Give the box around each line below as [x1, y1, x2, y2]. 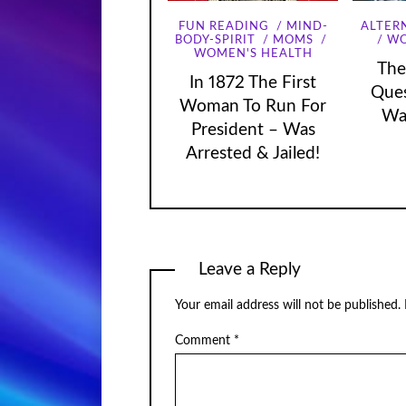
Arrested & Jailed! [186, 144, 321, 162]
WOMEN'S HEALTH [193, 48, 313, 61]
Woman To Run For [179, 97, 327, 115]
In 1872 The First [189, 73, 317, 92]
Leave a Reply [198, 260, 301, 278]
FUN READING [178, 21, 269, 34]
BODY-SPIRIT [175, 34, 256, 47]
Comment [174, 333, 234, 347]
